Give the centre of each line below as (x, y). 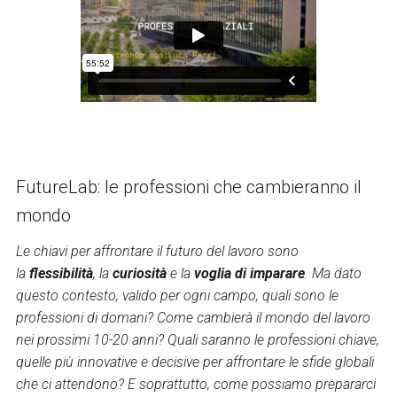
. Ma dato (333, 274)
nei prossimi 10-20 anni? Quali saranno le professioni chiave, (197, 340)
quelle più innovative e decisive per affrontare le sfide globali (195, 362)
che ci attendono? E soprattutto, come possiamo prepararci (195, 385)
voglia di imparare (249, 274)
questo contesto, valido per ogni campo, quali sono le (177, 296)
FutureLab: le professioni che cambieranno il (188, 187)
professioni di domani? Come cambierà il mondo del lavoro (193, 318)
